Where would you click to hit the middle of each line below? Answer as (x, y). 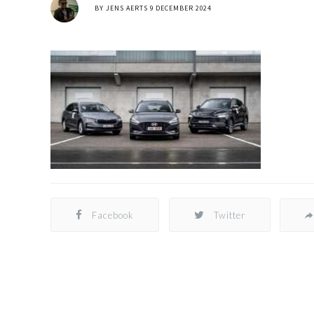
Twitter (229, 215)
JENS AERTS (127, 8)
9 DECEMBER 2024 (181, 8)
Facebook (113, 215)
